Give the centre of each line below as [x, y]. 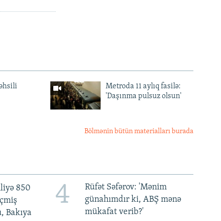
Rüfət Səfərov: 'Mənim [126, 187]
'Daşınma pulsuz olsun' [143, 96]
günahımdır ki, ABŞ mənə [133, 200]
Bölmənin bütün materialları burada [139, 132]
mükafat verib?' [114, 212]
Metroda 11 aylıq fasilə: [143, 87]
